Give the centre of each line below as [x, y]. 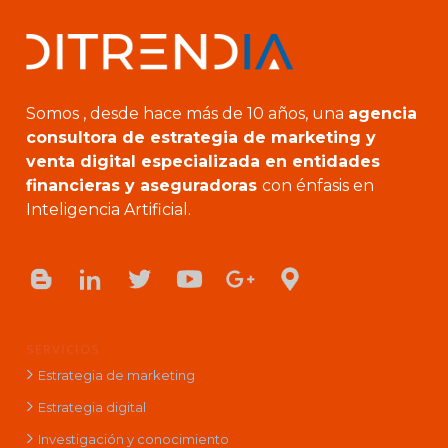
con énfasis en [317, 185]
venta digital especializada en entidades [202, 161]
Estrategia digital [91, 406]
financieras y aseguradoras [143, 185]
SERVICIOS [62, 348]
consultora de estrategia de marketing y [200, 137]
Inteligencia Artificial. [108, 209]
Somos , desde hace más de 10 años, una [186, 113]
